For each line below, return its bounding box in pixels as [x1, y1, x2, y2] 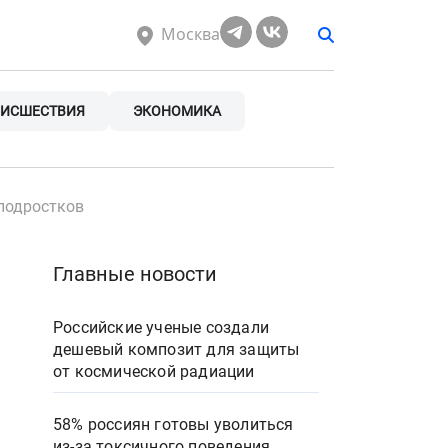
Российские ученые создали [53, 318, 269, 337]
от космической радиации [53, 362, 255, 381]
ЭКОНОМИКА [133, 103, 221, 119]
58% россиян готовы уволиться [53, 415, 294, 434]
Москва [161, 23, 220, 46]
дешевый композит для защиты [53, 340, 300, 359]
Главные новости [53, 262, 217, 286]
